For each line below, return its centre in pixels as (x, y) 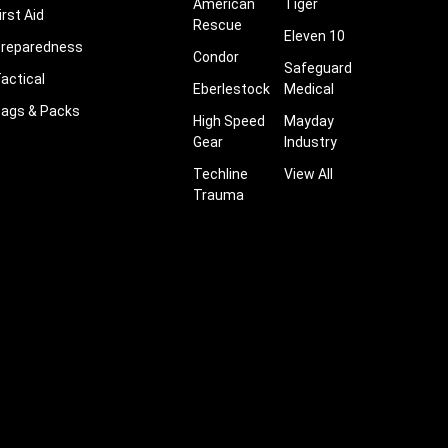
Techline (220, 174)
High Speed (228, 121)
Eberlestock (231, 89)
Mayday (308, 121)
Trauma (218, 195)
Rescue (217, 25)
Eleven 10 (314, 36)
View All (308, 174)
